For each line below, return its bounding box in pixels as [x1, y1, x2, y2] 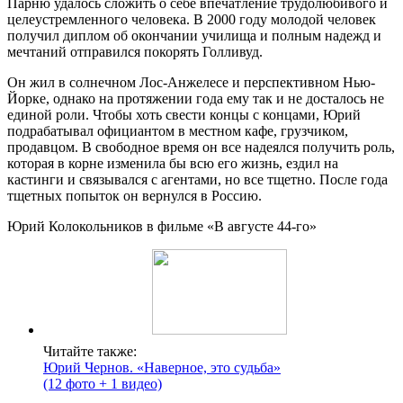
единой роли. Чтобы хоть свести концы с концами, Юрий [7, 107, 361, 123]
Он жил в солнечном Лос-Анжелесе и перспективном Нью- [7, 75, 375, 91]
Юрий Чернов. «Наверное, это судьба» [43, 360, 281, 376]
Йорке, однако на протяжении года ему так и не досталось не [7, 91, 384, 107]
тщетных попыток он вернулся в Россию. [7, 188, 262, 204]
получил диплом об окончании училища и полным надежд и [7, 28, 381, 44]
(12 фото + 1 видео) [43, 376, 162, 392]
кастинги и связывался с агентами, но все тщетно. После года [7, 172, 388, 188]
